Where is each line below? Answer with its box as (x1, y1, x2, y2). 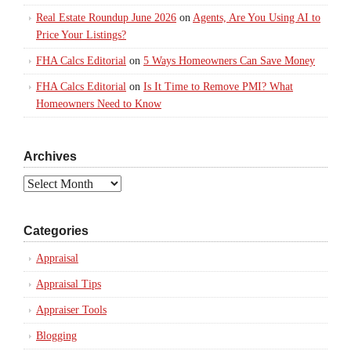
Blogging (36, 330, 77, 342)
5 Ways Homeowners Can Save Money (143, 55, 315, 67)
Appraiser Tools (36, 304, 107, 316)
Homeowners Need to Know (36, 98, 161, 110)
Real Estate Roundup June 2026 (36, 12, 176, 24)
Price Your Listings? (36, 29, 126, 41)
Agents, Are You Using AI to (193, 12, 320, 24)
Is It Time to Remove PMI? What (143, 81, 293, 92)
